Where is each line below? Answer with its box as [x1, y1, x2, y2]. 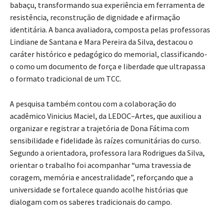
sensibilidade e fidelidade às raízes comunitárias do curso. [10, 136, 201, 146]
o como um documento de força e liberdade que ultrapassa [10, 61, 205, 72]
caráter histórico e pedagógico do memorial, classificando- [10, 49, 207, 59]
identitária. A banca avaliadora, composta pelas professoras [10, 25, 210, 35]
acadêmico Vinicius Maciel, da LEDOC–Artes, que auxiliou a [10, 111, 201, 121]
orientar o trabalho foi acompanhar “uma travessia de [10, 160, 191, 170]
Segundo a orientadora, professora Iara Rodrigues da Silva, [10, 148, 205, 158]
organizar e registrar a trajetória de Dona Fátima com [10, 123, 189, 134]
